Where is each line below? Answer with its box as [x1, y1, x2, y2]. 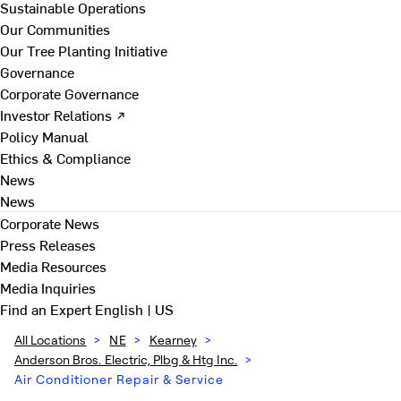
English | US [95, 299, 174, 319]
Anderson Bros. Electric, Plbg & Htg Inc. [14, 352, 238, 367]
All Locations [14, 332, 87, 347]
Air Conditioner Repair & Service [14, 371, 224, 387]
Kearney [149, 332, 197, 347]
